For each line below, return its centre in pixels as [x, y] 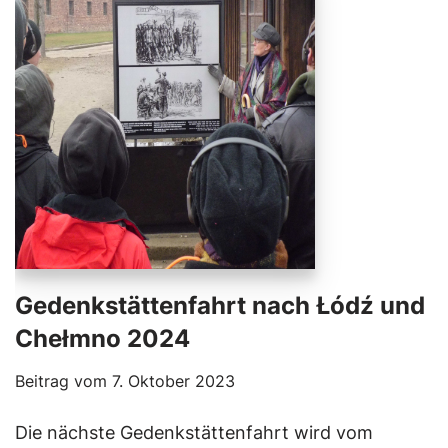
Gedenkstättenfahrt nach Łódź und [220, 305]
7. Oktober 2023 [173, 381]
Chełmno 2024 [102, 338]
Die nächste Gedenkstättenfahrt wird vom [194, 432]
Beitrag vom [63, 381]
